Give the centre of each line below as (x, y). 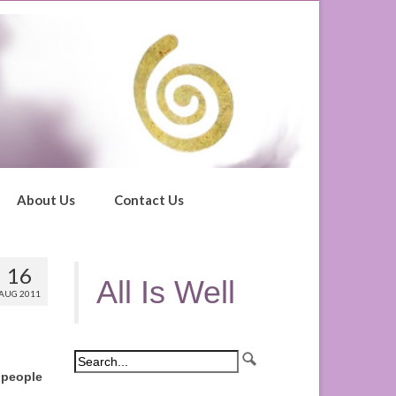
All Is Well (165, 293)
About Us (46, 200)
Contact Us (149, 200)
